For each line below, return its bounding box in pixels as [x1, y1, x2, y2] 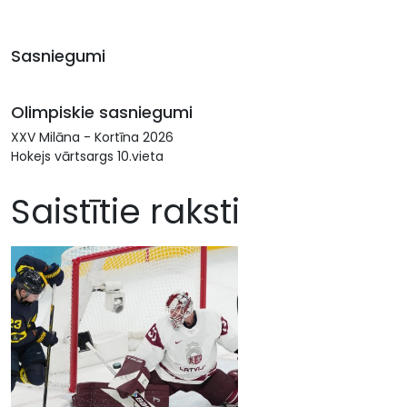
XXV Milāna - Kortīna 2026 [11, 128, 174, 146]
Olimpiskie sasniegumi [11, 101, 193, 124]
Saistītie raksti [11, 188, 240, 235]
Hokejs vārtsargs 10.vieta [11, 147, 164, 165]
